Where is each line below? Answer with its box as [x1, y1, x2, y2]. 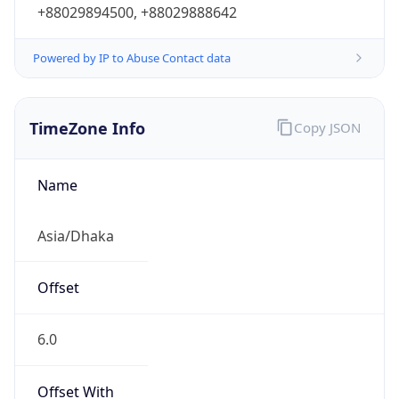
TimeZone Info [29, 109, 145, 131]
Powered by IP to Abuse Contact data [33, 41, 231, 58]
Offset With [37, 373, 114, 394]
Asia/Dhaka [37, 217, 114, 238]
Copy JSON [293, 110, 361, 128]
